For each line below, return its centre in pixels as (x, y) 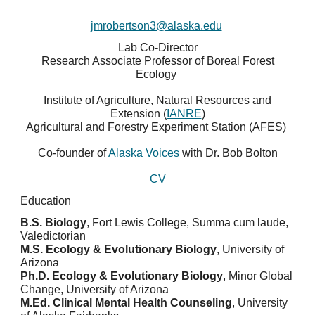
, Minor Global (258, 276)
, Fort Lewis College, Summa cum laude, (188, 223)
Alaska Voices (143, 153)
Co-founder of (73, 153)
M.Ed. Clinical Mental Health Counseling (127, 303)
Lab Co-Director (157, 47)
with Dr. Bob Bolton (228, 153)
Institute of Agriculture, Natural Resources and (157, 100)
